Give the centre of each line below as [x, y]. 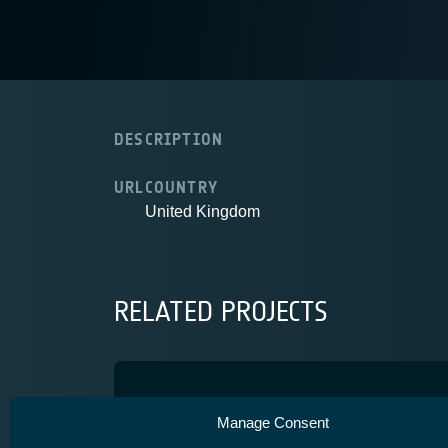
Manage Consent [272, 422]
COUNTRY [181, 187]
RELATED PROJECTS [221, 312]
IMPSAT [192, 410]
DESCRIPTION [169, 139]
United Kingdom [202, 211]
